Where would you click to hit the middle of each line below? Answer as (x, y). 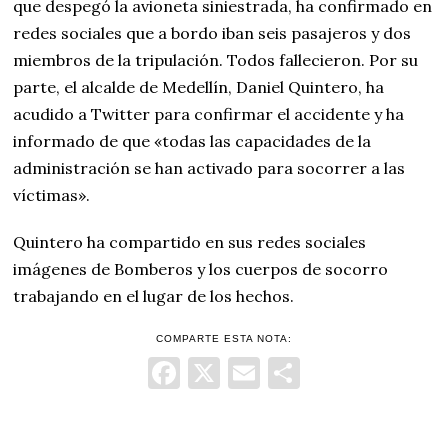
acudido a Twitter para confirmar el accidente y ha (209, 114)
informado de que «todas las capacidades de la (192, 141)
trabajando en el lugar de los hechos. (154, 296)
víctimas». (52, 195)
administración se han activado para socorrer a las (209, 168)
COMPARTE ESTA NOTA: (223, 338)
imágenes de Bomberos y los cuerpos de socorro (201, 269)
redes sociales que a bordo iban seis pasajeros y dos (212, 33)
